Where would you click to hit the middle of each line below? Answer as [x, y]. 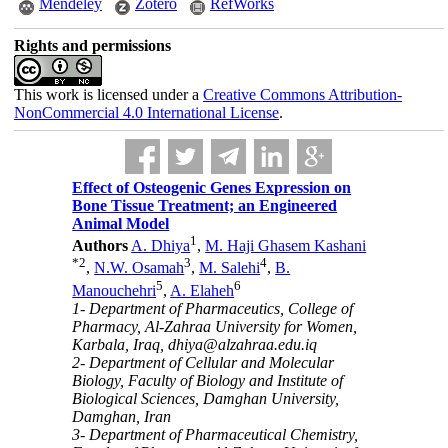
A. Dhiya [161, 246]
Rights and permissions [92, 45]
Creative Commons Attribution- [302, 94]
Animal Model [121, 223]
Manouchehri [114, 290]
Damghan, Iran [122, 416]
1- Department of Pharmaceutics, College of [213, 308]
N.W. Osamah [139, 268]
